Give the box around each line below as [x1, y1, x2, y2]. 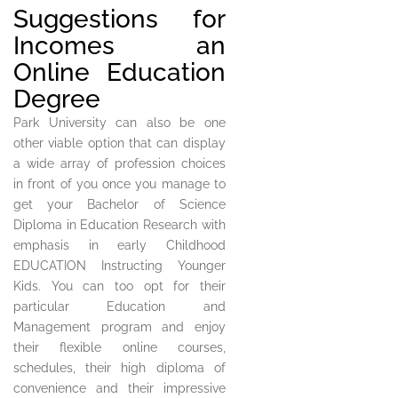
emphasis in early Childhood [13, 238, 226, 253]
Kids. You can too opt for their [13, 279, 226, 294]
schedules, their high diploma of [13, 361, 226, 376]
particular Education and [13, 299, 226, 314]
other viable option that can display [13, 136, 226, 151]
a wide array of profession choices [13, 156, 226, 171]
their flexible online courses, [13, 340, 226, 355]
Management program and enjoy [13, 320, 226, 335]
